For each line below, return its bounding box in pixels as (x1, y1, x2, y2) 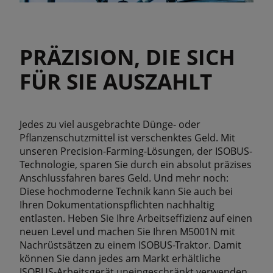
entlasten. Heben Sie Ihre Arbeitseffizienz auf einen (19, 211, 252, 225)
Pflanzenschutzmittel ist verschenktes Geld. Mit (19, 131, 235, 145)
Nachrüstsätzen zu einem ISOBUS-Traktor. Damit (19, 238, 241, 252)
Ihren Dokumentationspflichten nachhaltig (19, 198, 214, 212)
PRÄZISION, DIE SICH (19, 42, 235, 72)
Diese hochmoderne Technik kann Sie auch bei (19, 185, 233, 199)
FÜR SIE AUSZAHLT (19, 66, 212, 96)
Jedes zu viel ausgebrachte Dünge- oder (19, 118, 200, 132)
